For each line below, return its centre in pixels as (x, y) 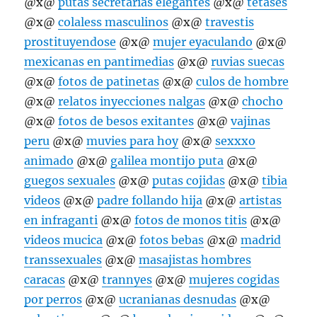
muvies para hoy (133, 141)
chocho (263, 102)
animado (49, 161)
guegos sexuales (70, 181)
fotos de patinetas (109, 82)
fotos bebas (172, 240)
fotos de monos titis (191, 220)
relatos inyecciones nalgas (132, 102)
